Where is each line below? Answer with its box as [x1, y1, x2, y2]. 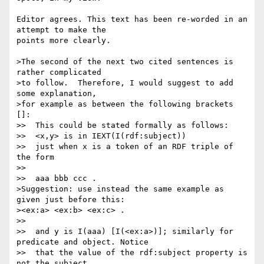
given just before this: [16, 195, 125, 204]
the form [16, 153, 54, 162]
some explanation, [16, 89, 97, 98]
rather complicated [16, 68, 101, 77]
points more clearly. [16, 36, 111, 45]
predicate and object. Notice [16, 237, 148, 247]
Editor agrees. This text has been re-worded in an [16, 15, 247, 24]
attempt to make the [16, 25, 111, 35]
